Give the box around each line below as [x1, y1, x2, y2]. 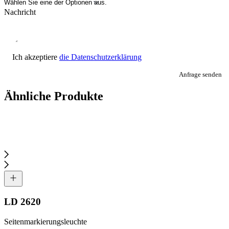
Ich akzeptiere [12, 53, 59, 62]
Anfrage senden [179, 71, 222, 79]
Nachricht [4, 8, 36, 17]
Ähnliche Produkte [4, 89, 103, 103]
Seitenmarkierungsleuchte [4, 217, 87, 226]
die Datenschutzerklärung [59, 53, 142, 62]
